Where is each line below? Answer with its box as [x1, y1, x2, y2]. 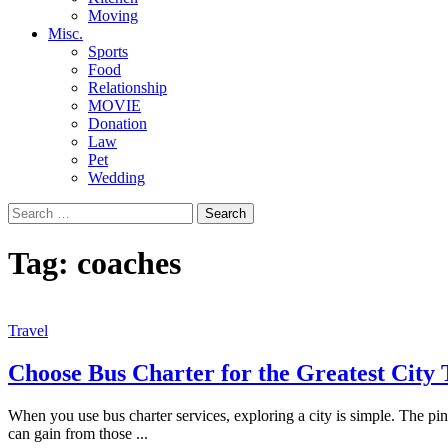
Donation [88, 115, 147, 132]
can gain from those [8, 424, 136, 442]
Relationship [88, 79, 167, 96]
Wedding [88, 169, 145, 186]
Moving [88, 7, 138, 24]
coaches [77, 245, 181, 282]
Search [7, 202, 50, 219]
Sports [88, 43, 128, 60]
